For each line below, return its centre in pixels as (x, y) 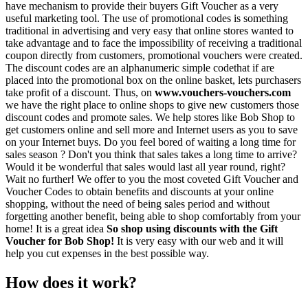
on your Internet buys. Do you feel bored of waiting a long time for (151, 142)
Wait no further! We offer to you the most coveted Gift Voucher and (152, 179)
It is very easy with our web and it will (199, 241)
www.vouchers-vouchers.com (223, 93)
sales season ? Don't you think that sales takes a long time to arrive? (151, 155)
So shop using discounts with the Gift (192, 229)
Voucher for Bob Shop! (60, 241)
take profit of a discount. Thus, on (80, 93)
